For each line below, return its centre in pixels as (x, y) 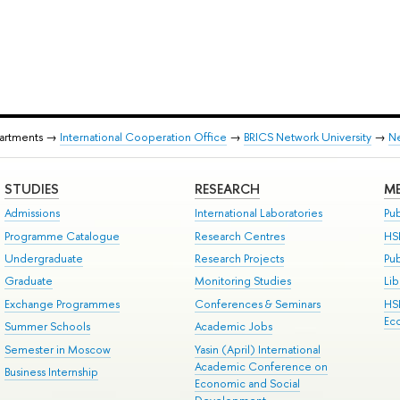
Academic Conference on (261, 366)
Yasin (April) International (257, 349)
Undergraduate (43, 259)
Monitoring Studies (242, 281)
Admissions (32, 213)
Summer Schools (47, 327)
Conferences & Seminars (257, 304)
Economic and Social (247, 383)
